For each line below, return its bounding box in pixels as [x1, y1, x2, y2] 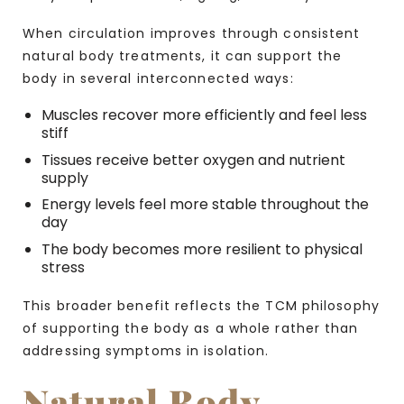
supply [41, 167, 88, 188]
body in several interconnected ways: [23, 69, 294, 87]
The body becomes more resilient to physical [41, 238, 363, 260]
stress [41, 256, 85, 278]
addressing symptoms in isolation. [23, 342, 270, 361]
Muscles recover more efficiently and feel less [41, 104, 367, 125]
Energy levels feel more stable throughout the [41, 194, 369, 216]
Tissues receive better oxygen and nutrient [41, 149, 345, 170]
